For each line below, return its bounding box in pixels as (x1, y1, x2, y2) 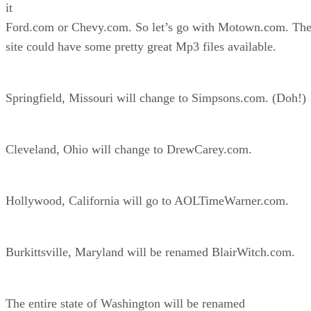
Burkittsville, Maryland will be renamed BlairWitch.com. (6, 244, 295, 259)
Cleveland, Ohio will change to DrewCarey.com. (6, 142, 252, 156)
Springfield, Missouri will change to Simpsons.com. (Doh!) (6, 90, 306, 105)
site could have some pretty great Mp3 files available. (6, 39, 276, 53)
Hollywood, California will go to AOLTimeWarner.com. (6, 193, 289, 208)
